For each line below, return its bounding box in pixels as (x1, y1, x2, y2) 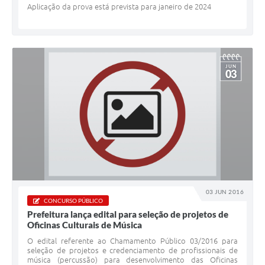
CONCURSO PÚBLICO (44, 197, 103, 205)
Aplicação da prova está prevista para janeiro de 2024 (27, 2, 211, 11)
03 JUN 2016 (206, 188, 244, 196)
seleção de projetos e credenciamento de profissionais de (27, 246, 238, 255)
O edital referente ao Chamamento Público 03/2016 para (27, 237, 238, 245)
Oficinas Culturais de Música (27, 219, 142, 231)
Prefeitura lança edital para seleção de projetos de (27, 209, 228, 220)
